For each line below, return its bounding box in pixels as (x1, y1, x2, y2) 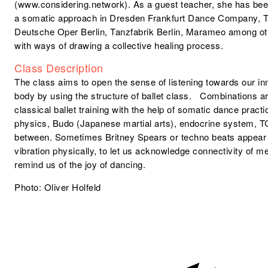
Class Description (14, 60, 103, 76)
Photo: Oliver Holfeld (14, 181, 101, 194)
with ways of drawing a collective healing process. (14, 39, 224, 52)
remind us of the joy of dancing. (14, 158, 146, 171)
